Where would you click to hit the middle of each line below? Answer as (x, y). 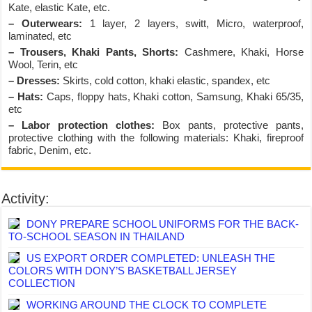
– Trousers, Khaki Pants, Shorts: (94, 52)
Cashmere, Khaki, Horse (241, 52)
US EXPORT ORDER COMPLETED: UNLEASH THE (151, 258)
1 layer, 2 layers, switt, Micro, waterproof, (193, 23)
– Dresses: (34, 80)
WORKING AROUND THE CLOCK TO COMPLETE (147, 305)
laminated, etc (40, 36)
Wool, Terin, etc (44, 64)
